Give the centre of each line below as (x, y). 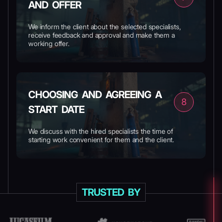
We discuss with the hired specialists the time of (101, 131)
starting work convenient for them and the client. (101, 139)
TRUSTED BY (111, 192)
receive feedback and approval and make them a (102, 35)
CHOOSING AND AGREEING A (95, 95)
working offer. (49, 43)
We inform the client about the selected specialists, (105, 27)
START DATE (56, 110)
